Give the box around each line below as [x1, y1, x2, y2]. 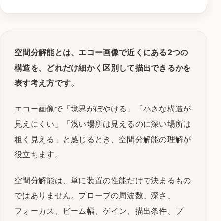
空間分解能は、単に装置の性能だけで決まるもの [14, 175, 191, 185]
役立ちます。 [14, 149, 63, 159]
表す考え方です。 [14, 77, 79, 88]
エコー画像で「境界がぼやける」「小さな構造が [14, 103, 191, 113]
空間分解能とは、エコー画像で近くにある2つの [14, 47, 188, 57]
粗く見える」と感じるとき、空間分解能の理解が [14, 134, 191, 144]
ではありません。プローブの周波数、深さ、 [14, 190, 176, 201]
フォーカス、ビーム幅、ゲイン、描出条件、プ [14, 206, 184, 216]
